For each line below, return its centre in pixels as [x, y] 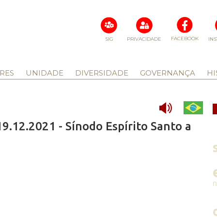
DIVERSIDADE [101, 73]
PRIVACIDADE [144, 39]
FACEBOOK [185, 39]
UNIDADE [44, 73]
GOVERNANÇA [167, 73]
